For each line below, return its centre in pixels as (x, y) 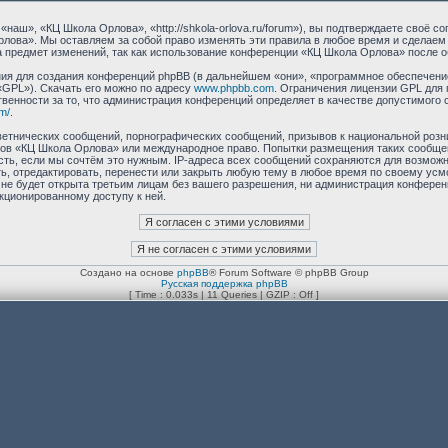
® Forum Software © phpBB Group (288, 272)
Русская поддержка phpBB (224, 283)
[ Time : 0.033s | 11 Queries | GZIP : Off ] (224, 294)
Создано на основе (128, 272)
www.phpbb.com (233, 88)
